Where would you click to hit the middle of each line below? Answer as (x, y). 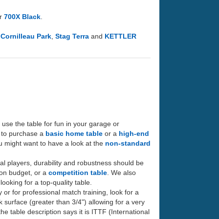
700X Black (22, 16)
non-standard (128, 143)
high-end (134, 133)
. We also (121, 172)
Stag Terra (72, 36)
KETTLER (120, 36)
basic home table (74, 133)
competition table (78, 172)
